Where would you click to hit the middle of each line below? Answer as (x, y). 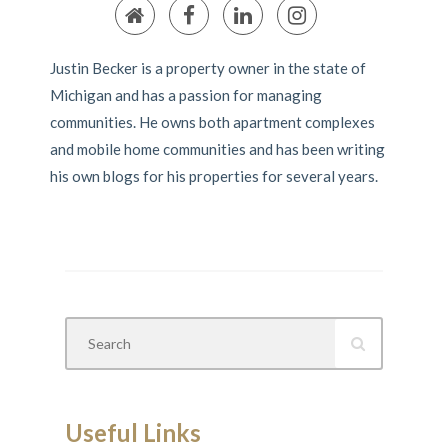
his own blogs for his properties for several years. (213, 176)
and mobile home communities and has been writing (217, 149)
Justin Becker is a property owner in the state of (207, 68)
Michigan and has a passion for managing (185, 95)
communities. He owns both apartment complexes (212, 122)
